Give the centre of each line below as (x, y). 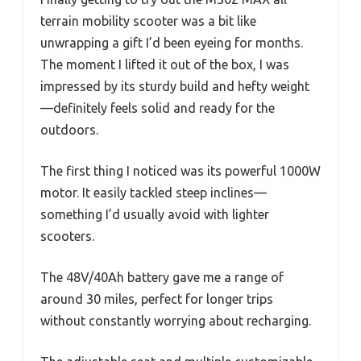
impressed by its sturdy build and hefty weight (175, 87)
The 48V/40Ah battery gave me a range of (162, 278)
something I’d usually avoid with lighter (155, 215)
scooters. (67, 237)
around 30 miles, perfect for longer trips (157, 299)
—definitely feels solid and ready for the (158, 108)
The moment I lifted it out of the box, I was (165, 65)
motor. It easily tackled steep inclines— (154, 193)
